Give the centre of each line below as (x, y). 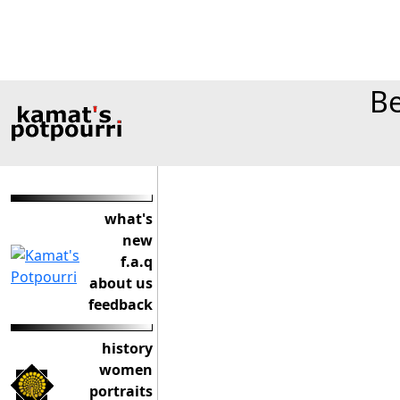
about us (121, 283)
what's (129, 219)
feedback (121, 304)
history (127, 348)
